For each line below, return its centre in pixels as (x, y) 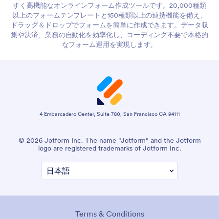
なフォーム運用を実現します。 (109, 44)
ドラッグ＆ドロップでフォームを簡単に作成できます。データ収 (109, 25)
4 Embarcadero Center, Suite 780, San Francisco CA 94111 (109, 114)
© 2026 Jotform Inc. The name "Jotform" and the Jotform (109, 140)
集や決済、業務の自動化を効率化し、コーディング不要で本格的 (109, 34)
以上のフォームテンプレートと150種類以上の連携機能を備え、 (109, 15)
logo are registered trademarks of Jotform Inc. (109, 148)
